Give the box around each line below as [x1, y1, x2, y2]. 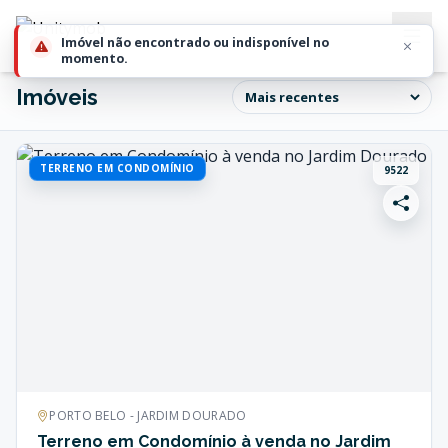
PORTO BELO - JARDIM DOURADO [49, 407, 247, 424]
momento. [61, 50, 128, 67]
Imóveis [16, 84, 98, 110]
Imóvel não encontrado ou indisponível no [61, 34, 329, 51]
